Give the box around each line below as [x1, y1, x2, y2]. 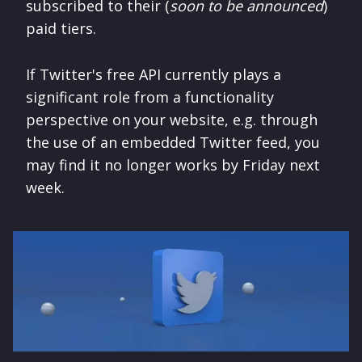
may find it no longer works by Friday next [26, 154, 320, 175]
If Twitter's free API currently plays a [26, 64, 281, 84]
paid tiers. [26, 18, 96, 38]
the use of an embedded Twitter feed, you [26, 132, 320, 152]
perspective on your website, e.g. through [26, 109, 318, 129]
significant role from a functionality [26, 86, 274, 107]
